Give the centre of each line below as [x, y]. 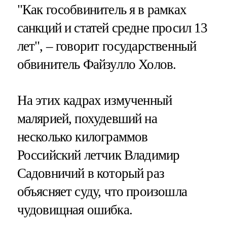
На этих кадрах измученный [94, 100]
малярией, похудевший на [87, 118]
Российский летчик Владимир [98, 155]
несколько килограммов [82, 137]
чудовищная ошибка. [74, 210]
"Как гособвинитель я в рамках [102, 9]
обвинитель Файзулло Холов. [97, 64]
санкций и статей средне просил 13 [112, 28]
